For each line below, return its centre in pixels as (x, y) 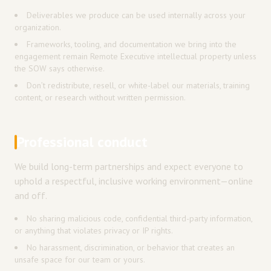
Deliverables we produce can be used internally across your (136, 15)
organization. (38, 27)
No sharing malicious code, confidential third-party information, (139, 218)
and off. (31, 195)
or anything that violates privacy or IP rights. (94, 230)
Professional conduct (82, 142)
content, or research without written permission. (100, 97)
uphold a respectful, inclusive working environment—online (134, 181)
